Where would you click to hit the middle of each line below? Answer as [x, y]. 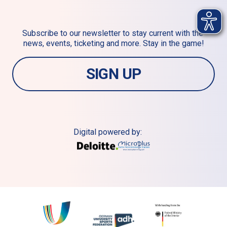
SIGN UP [113, 74]
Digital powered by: [107, 132]
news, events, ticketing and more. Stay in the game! [113, 43]
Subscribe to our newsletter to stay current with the [112, 33]
